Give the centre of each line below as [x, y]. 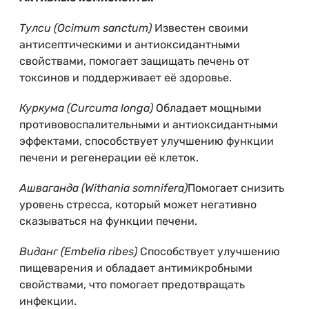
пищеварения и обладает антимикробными [136, 268]
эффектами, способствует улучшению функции [147, 141]
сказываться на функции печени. [108, 221]
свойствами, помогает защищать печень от [134, 61]
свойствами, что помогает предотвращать [132, 285]
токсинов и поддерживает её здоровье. [126, 78]
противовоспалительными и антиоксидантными [149, 125]
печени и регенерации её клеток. [109, 158]
